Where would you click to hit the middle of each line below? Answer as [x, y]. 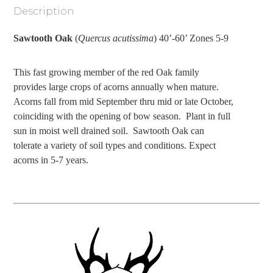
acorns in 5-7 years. [51, 160]
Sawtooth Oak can [169, 130]
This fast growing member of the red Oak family [107, 72]
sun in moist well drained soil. [71, 130]
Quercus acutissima [116, 38]
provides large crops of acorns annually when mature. [116, 87]
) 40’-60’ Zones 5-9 [191, 38]
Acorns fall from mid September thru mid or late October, [124, 101]
